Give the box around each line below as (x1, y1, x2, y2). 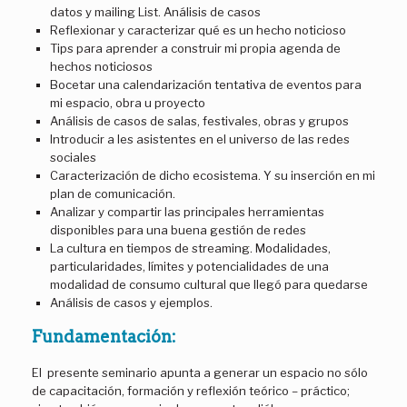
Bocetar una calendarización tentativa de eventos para (49, 77, 362, 93)
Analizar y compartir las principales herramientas (49, 204, 324, 220)
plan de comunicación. (49, 186, 175, 202)
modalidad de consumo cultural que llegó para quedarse (49, 277, 368, 293)
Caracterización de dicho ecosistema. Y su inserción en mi (49, 168, 375, 184)
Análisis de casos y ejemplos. (49, 295, 213, 311)
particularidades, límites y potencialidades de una (49, 259, 329, 274)
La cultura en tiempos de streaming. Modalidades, (49, 241, 331, 256)
